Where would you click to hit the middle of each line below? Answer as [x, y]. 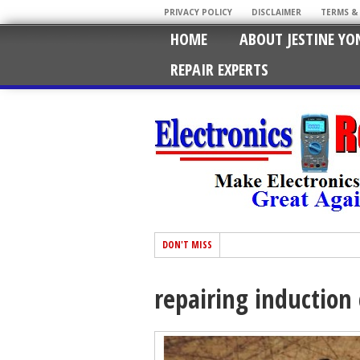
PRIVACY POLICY [198, 12]
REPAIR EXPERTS [219, 70]
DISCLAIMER [276, 12]
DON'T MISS [187, 245]
